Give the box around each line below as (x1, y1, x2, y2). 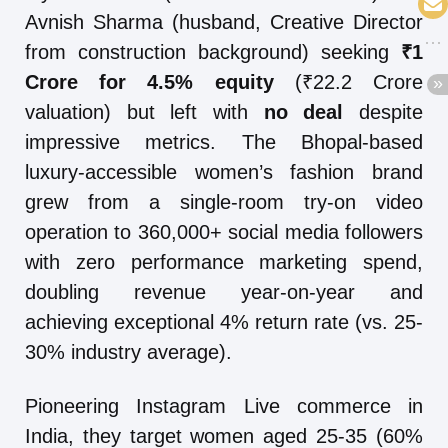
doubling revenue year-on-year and (25, 280, 423, 303)
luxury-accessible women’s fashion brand (25, 160, 423, 183)
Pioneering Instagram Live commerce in (25, 394, 423, 417)
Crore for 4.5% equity (25, 70, 274, 93)
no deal (263, 100, 344, 123)
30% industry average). (25, 340, 232, 363)
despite (343, 100, 424, 123)
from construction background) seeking (25, 40, 401, 63)
